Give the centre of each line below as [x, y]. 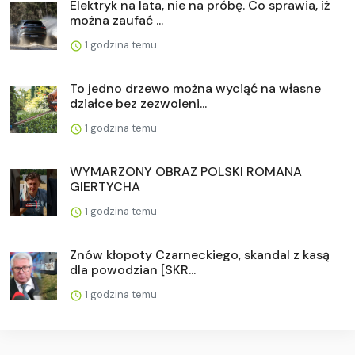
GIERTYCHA [105, 186]
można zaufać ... [116, 20]
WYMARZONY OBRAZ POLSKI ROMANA [186, 171]
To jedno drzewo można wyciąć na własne [195, 88]
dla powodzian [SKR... [133, 269]
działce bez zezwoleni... [138, 103]
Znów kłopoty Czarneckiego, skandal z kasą [200, 254]
